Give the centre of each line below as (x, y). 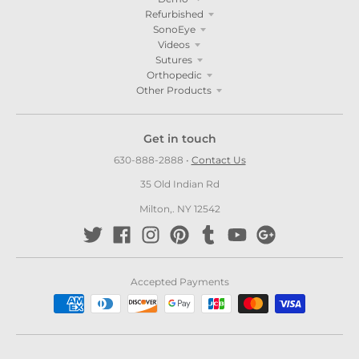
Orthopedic (174, 75)
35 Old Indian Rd (179, 184)
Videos (174, 44)
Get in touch (179, 138)
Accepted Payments (179, 282)
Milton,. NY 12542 (179, 208)
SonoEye (174, 29)
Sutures (174, 59)
